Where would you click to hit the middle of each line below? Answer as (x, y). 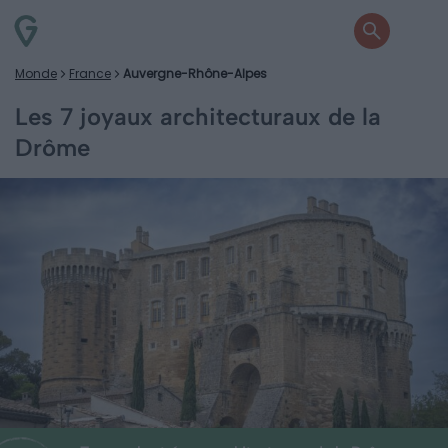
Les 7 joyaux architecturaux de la (198, 116)
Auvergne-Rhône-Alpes (195, 73)
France (90, 73)
